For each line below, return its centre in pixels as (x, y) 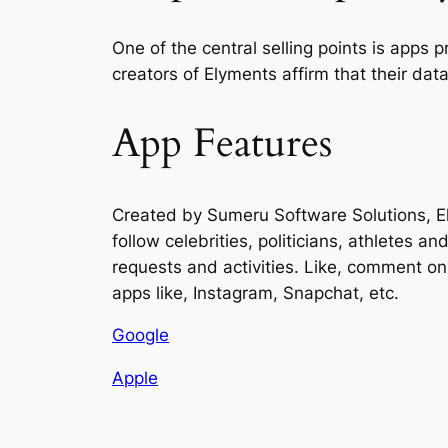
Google (140, 335)
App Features (222, 144)
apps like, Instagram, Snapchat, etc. (255, 292)
